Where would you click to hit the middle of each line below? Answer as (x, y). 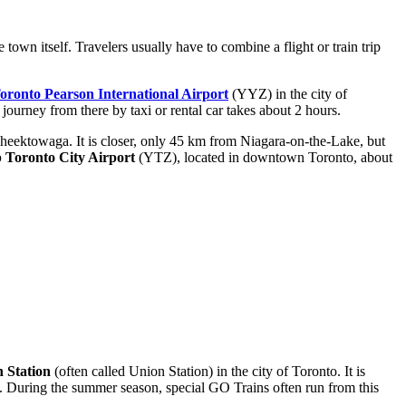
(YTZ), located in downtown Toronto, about (264, 158)
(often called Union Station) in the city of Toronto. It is (208, 372)
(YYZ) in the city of (288, 94)
